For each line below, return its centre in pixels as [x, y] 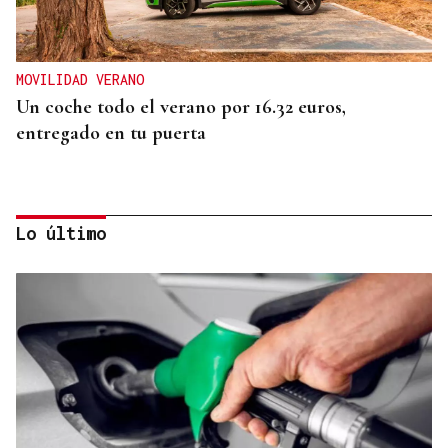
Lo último [61, 234]
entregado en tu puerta [111, 133]
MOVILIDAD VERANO [80, 80]
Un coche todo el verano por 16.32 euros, [181, 107]
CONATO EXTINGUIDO [84, 426]
